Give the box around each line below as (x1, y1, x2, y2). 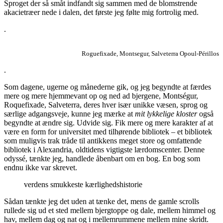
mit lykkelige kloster (135, 110, 197, 118)
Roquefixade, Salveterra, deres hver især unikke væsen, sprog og (4, 101, 208, 110)
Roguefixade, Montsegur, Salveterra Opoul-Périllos (82, 50, 219, 58)
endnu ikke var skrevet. (4, 163, 77, 172)
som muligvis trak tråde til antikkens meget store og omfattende (4, 136, 202, 145)
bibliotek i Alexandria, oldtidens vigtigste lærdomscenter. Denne (4, 145, 205, 154)
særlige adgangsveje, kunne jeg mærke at (4, 110, 135, 118)
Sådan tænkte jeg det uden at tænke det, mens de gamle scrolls (4, 197, 199, 206)
